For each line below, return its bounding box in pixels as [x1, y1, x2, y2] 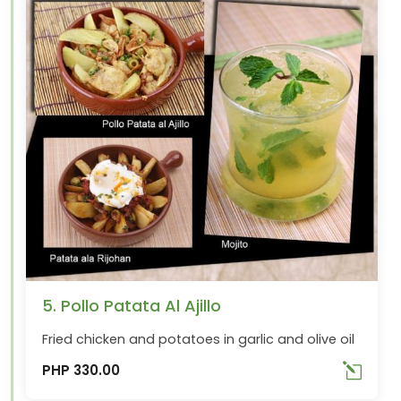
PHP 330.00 [42, 361, 121, 380]
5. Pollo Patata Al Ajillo [42, 294, 222, 317]
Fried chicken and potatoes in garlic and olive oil [42, 329, 355, 348]
